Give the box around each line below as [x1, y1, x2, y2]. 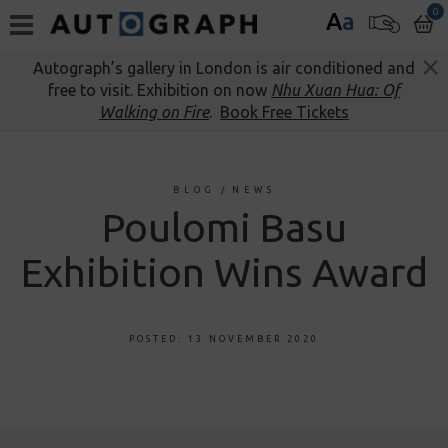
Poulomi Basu [101, 205, 347, 250]
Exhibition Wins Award [20, 250, 428, 295]
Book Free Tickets [220, 103, 349, 121]
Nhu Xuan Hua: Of [271, 81, 400, 99]
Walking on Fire [99, 103, 209, 121]
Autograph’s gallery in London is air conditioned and [33, 59, 415, 77]
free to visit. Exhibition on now [48, 81, 271, 99]
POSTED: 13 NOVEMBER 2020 [129, 334, 319, 344]
